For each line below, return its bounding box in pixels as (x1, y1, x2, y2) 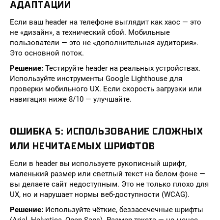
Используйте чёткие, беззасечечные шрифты (43, 205, 203, 214)
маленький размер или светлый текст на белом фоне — (10, 169, 205, 178)
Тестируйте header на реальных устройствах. (43, 64, 200, 73)
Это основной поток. (10, 49, 84, 57)
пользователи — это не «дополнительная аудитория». (10, 38, 198, 47)
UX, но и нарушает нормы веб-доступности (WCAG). (10, 190, 190, 199)
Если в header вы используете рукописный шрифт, (10, 159, 187, 168)
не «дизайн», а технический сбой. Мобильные (10, 28, 170, 37)
